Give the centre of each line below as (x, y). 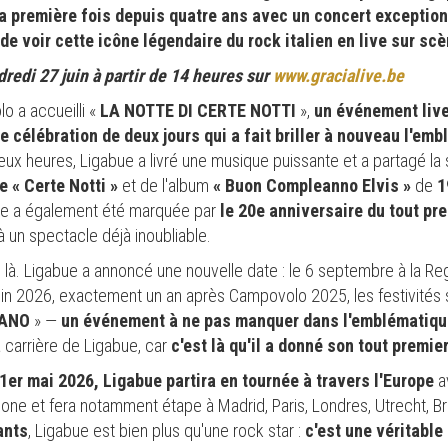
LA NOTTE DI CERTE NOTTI (198, 110)
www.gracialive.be (338, 75)
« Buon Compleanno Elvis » (310, 185)
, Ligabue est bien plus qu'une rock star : (166, 430)
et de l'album (165, 185)
